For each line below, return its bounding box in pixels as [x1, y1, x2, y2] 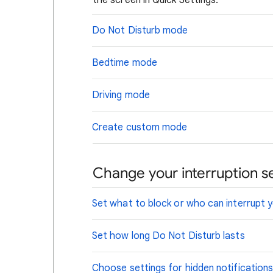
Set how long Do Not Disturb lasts [92, 230, 245, 242]
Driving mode [92, 89, 150, 101]
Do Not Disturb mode [92, 24, 188, 37]
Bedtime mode [92, 57, 157, 69]
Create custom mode [92, 121, 188, 133]
